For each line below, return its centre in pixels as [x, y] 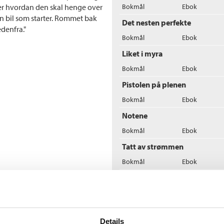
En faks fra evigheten [158, 208]
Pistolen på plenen [154, 84]
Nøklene [136, 177]
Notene [135, 115]
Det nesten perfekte [156, 22]
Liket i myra [142, 53]
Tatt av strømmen [153, 146]
